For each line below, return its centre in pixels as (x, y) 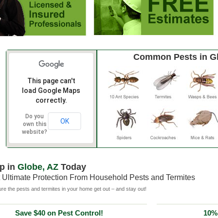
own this (35, 124)
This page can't (51, 81)
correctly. (51, 100)
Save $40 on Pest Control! (59, 213)
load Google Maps (51, 91)
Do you (35, 116)
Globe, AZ (38, 167)
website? (35, 132)
